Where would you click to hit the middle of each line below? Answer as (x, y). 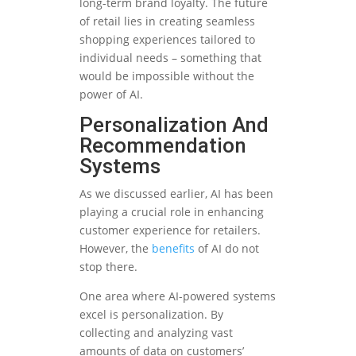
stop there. (108, 267)
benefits (173, 249)
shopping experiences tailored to (167, 40)
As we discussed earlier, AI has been (176, 194)
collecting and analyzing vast (156, 333)
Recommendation (163, 146)
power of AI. (111, 95)
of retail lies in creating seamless (167, 21)
